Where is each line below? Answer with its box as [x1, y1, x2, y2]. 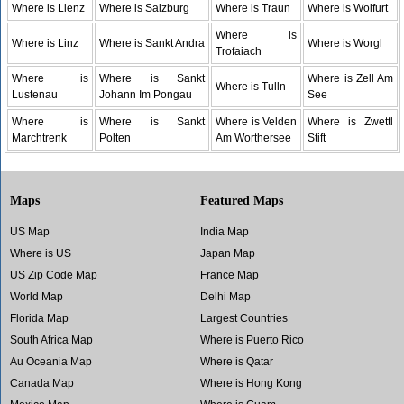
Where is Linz [12, 36, 79, 50]
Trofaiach [216, 44, 262, 58]
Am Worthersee [216, 131, 292, 144]
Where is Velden [216, 115, 298, 128]
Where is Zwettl [308, 115, 394, 128]
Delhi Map [199, 289, 251, 303]
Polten [99, 131, 132, 144]
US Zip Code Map [10, 268, 97, 281]
